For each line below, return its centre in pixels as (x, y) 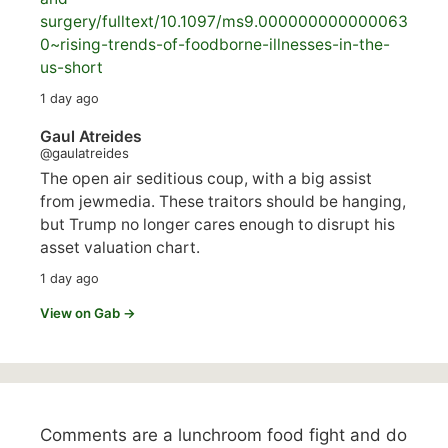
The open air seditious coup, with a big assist (206, 178)
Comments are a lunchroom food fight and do (223, 434)
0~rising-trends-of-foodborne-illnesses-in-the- (215, 45)
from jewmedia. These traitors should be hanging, (223, 201)
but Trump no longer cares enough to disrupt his (217, 224)
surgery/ (71, 22)
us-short (71, 68)
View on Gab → (88, 312)
